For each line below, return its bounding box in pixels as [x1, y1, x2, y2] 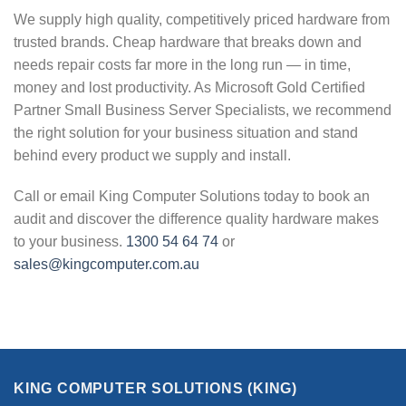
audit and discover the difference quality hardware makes [14, 211, 379, 227]
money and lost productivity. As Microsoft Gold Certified [14, 79, 365, 95]
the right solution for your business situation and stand [14, 124, 358, 140]
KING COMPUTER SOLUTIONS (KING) [14, 381, 297, 397]
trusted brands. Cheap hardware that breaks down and [14, 34, 362, 50]
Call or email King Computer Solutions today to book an [14, 188, 370, 205]
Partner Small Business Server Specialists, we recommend [14, 101, 391, 118]
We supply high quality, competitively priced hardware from [14, 11, 390, 27]
